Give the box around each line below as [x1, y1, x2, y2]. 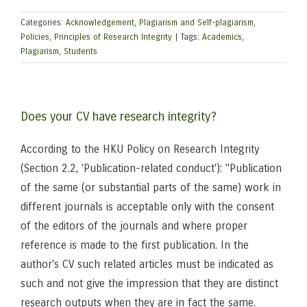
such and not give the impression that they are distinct [21, 277, 278, 290]
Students [64, 47, 97, 56]
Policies [21, 32, 49, 42]
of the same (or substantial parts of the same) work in [21, 181, 281, 194]
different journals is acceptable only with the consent [21, 200, 274, 213]
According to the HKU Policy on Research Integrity [21, 143, 259, 156]
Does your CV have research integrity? [21, 109, 217, 124]
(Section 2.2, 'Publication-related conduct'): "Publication [21, 162, 282, 175]
